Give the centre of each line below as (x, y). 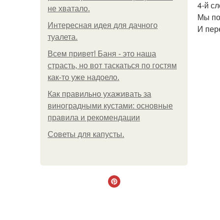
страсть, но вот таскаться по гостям (112, 66)
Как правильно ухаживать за (99, 94)
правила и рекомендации (94, 118)
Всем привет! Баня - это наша (102, 54)
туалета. (63, 37)
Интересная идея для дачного (103, 25)
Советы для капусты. (86, 134)
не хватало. (69, 9)
